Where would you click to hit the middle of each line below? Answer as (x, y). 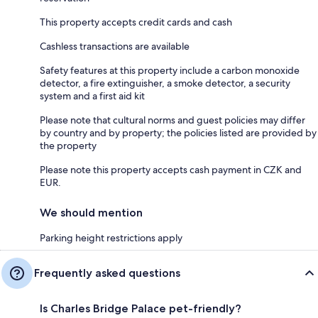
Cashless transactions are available (115, 46)
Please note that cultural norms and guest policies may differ (172, 120)
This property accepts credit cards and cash (136, 22)
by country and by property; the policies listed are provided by (178, 133)
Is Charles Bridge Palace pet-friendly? (141, 309)
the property (68, 146)
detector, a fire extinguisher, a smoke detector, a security (165, 83)
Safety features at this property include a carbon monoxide (170, 71)
